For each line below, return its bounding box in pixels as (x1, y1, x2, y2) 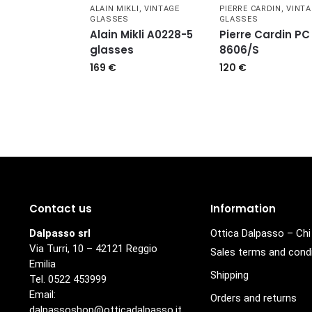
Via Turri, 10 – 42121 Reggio (29, 242, 157, 255)
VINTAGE (143, 4, 180, 14)
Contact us (29, 201, 92, 217)
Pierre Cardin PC (219, 27, 310, 42)
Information (210, 201, 276, 217)
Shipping (210, 268, 249, 281)
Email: (29, 288, 56, 301)
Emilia (29, 257, 56, 270)
